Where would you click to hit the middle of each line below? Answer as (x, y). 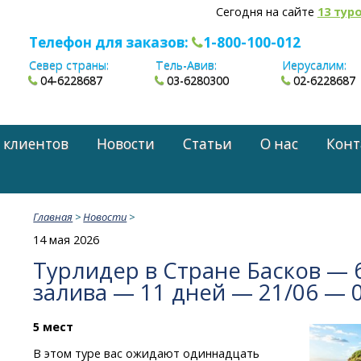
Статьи (207, 143)
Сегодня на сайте (266, 12)
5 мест (54, 326)
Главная (53, 216)
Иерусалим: (315, 65)
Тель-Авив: (187, 65)
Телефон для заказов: (110, 42)
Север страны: (68, 65)
